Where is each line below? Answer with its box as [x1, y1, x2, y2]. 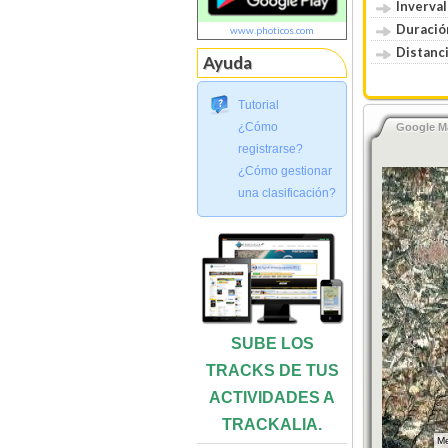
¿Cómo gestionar [238, 163, 332, 178]
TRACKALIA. [222, 415, 322, 433]
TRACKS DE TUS [205, 361, 339, 379]
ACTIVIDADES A [209, 388, 335, 406]
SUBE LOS [230, 334, 314, 352]
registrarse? [238, 141, 303, 156]
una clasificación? [238, 185, 336, 200]
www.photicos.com [230, 23, 314, 36]
